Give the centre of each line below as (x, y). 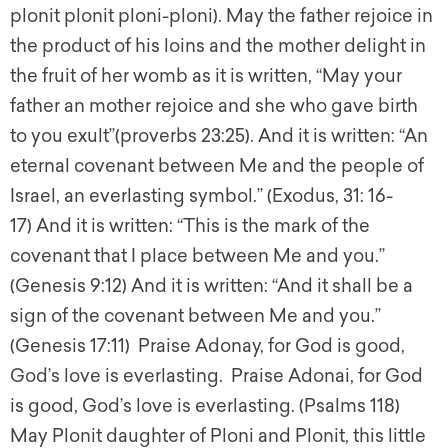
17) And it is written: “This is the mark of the (190, 226)
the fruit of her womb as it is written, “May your (206, 76)
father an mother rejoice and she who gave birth (214, 106)
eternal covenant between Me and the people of (217, 166)
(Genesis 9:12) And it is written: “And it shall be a (211, 286)
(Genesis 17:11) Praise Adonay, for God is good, (207, 346)
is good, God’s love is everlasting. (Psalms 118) (205, 406)
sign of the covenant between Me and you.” (195, 316)
